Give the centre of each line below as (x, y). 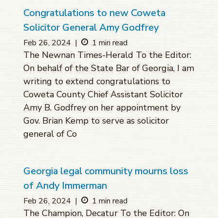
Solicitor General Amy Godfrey (91, 28)
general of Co (50, 134)
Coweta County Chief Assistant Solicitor (103, 95)
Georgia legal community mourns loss (106, 171)
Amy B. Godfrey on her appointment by (102, 108)
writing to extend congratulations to (97, 82)
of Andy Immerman (65, 186)
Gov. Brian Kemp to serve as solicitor (96, 121)
